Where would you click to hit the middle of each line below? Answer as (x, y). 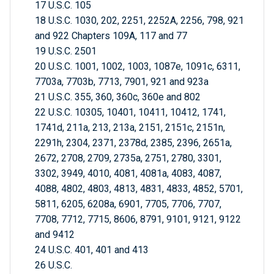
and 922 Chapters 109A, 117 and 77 (111, 36)
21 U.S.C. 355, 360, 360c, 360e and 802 (118, 97)
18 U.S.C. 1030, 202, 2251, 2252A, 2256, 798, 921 (139, 21)
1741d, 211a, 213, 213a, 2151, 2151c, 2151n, (130, 128)
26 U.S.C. (55, 265)
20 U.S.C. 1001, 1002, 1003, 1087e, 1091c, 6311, (138, 67)
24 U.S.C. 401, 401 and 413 (92, 250)
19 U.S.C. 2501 (66, 51)
